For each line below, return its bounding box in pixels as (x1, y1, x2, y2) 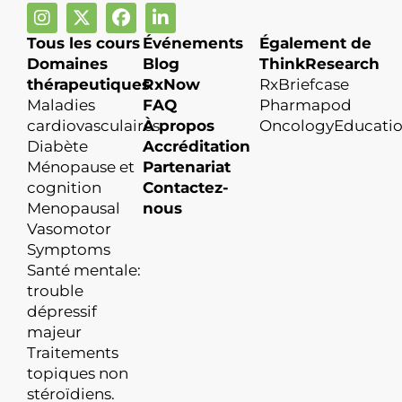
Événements (143, 33, 244, 52)
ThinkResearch (258, 54, 380, 73)
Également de (258, 33, 371, 52)
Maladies (27, 95, 95, 114)
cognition (27, 178, 101, 197)
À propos (143, 116, 215, 135)
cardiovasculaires (27, 116, 160, 135)
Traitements (27, 343, 118, 362)
